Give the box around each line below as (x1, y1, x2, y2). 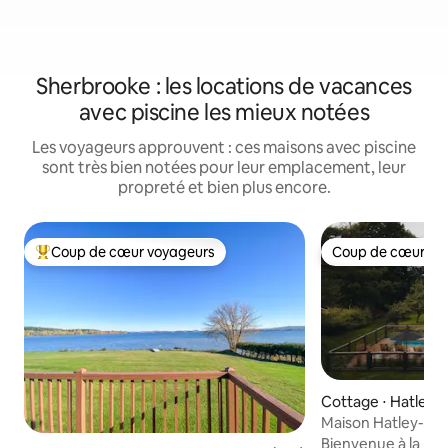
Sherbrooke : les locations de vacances (36, 72, 412, 101)
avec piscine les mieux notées (78, 98, 370, 127)
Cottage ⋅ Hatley (321, 392, 436, 412)
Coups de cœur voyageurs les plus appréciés (35, 251, 326, 270)
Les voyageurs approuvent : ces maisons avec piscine (32, 137, 416, 158)
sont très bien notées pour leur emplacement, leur (42, 157, 406, 178)
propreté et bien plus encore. (117, 177, 331, 198)
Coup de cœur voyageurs (51, 243, 215, 261)
